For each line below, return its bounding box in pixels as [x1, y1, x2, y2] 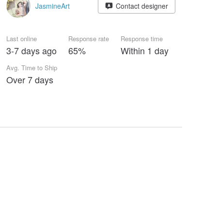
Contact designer [115, 1, 168, 11]
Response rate [68, 34, 109, 43]
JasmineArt [35, 1, 70, 11]
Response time [121, 34, 163, 43]
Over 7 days [6, 73, 53, 86]
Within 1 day [121, 44, 169, 57]
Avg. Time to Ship [6, 63, 57, 72]
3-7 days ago [6, 44, 57, 57]
